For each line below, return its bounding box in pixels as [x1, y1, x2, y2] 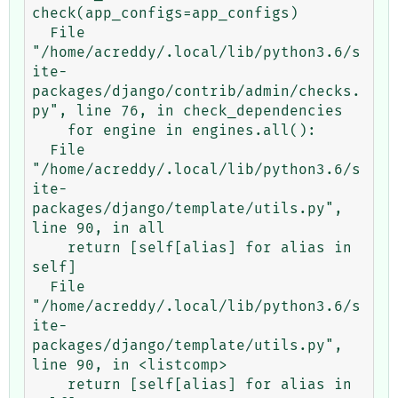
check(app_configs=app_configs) [32, 5, 298, 20]
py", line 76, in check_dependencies [32, 103, 343, 118]
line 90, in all [32, 220, 165, 235]
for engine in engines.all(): [32, 123, 68, 138]
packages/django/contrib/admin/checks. [32, 84, 361, 99]
